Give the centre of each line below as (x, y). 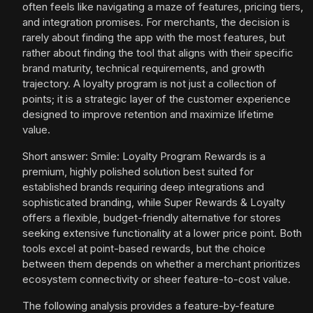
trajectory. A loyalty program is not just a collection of (150, 84)
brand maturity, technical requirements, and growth (144, 68)
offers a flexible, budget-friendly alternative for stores (152, 218)
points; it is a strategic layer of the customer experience (156, 99)
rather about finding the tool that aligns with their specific (158, 53)
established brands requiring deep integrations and (143, 187)
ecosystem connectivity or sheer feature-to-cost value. (156, 279)
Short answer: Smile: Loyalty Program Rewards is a (144, 156)
